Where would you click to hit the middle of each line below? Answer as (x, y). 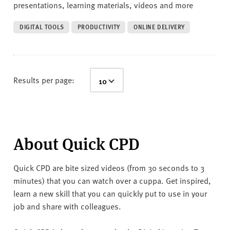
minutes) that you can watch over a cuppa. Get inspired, (112, 180)
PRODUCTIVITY (99, 27)
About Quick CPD (76, 143)
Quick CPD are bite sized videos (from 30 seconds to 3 (109, 167)
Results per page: (44, 80)
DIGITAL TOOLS (42, 27)
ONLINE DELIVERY (159, 27)
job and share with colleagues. (67, 206)
